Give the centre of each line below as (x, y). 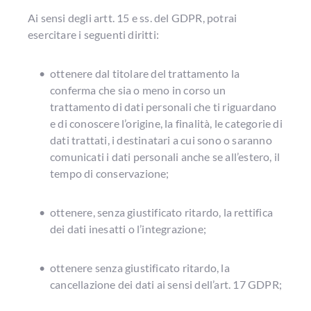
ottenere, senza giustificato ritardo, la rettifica (162, 212)
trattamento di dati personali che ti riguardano (163, 107)
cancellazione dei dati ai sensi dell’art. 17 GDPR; (166, 284)
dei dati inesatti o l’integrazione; (128, 229)
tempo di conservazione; (110, 173)
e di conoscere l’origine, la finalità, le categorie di (166, 123)
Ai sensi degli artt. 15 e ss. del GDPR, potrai (133, 18)
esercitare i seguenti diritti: (93, 34)
